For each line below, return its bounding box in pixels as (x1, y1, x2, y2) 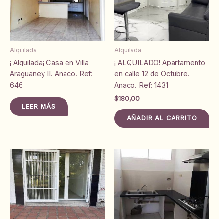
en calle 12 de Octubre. (114, 69, 190, 78)
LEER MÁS (22, 103, 56, 110)
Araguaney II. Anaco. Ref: (10, 69, 93, 78)
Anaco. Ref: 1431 (114, 80, 168, 89)
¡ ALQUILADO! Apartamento (114, 58, 205, 67)
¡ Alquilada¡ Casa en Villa (10, 58, 88, 67)
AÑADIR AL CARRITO (127, 114, 197, 122)
